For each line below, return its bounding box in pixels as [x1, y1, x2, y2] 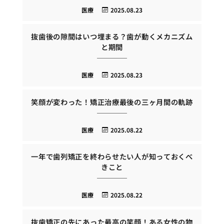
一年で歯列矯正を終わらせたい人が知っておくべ [31, 151, 193, 162]
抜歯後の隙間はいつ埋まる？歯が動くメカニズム [31, 31, 193, 42]
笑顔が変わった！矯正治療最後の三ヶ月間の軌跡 [31, 96, 193, 107]
